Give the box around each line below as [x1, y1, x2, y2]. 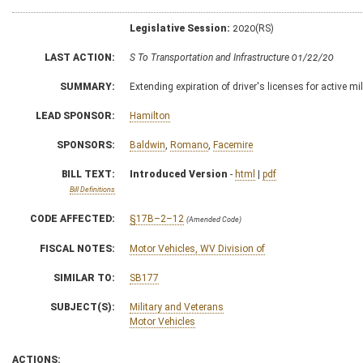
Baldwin [130, 139, 165, 151]
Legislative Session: [130, 22, 230, 34]
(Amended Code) [186, 215, 241, 224]
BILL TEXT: [62, 168, 115, 180]
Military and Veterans [130, 301, 224, 313]
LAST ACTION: [45, 51, 115, 63]
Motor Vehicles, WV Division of [130, 242, 265, 254]
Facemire [213, 139, 253, 151]
